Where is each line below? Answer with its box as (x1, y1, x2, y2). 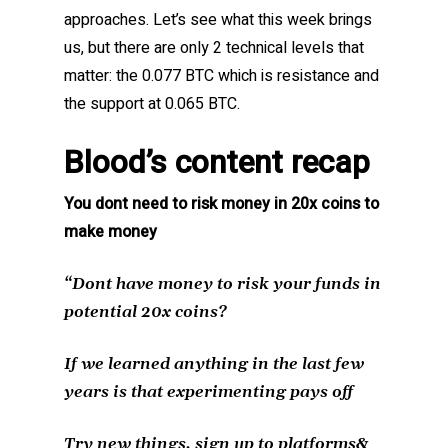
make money (64, 220, 157, 245)
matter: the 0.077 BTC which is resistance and (64, 64, 379, 89)
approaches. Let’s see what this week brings (64, 8, 372, 33)
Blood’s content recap (64, 139, 370, 187)
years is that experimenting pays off (64, 382, 353, 403)
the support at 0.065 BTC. (64, 92, 240, 117)
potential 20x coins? (64, 302, 226, 323)
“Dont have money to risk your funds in (64, 274, 381, 295)
